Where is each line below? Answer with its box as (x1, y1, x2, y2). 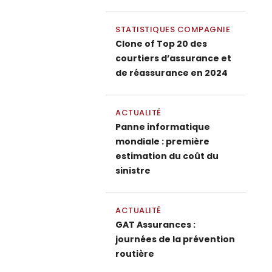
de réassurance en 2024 (115, 67, 228, 79)
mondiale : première (115, 135, 209, 148)
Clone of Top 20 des (115, 38, 207, 50)
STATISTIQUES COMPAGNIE (115, 24, 230, 35)
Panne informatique (115, 121, 210, 133)
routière (115, 248, 154, 260)
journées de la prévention (115, 233, 235, 245)
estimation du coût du (115, 150, 219, 162)
